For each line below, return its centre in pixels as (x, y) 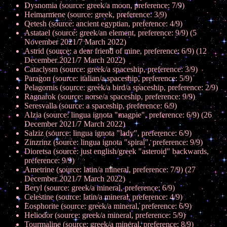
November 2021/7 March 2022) (75, 42)
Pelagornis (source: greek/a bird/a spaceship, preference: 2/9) (121, 87)
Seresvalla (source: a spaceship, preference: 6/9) (101, 106)
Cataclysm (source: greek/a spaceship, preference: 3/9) (111, 69)
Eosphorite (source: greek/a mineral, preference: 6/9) (108, 206)
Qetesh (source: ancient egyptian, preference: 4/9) (103, 24)
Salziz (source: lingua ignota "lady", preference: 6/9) (108, 133)
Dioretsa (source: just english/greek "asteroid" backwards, (117, 151)
